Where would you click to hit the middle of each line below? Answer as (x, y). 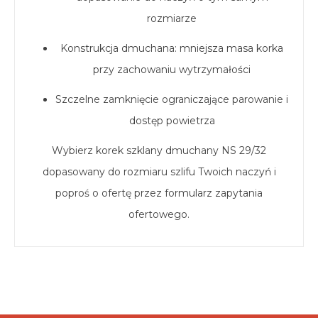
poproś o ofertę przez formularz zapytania (159, 193)
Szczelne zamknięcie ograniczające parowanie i (172, 100)
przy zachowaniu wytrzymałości (172, 70)
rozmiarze (172, 19)
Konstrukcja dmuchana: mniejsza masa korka (172, 49)
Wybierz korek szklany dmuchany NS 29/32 (159, 151)
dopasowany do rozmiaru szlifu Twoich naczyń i (159, 172)
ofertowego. (159, 215)
